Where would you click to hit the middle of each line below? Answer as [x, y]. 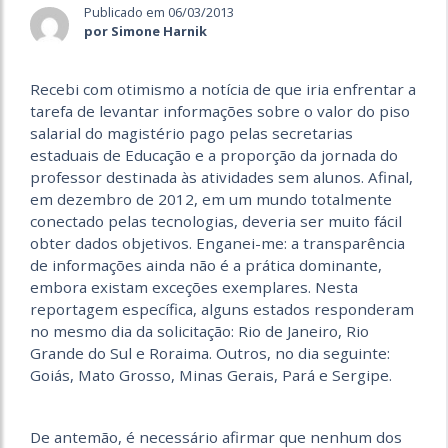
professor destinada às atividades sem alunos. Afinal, [221, 177]
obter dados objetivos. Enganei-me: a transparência [217, 243]
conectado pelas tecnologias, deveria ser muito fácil [216, 221]
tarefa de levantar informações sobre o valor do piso [220, 111]
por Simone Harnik [146, 31]
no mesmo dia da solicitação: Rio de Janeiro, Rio [199, 331]
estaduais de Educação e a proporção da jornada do [214, 155]
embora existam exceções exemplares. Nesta [194, 287]
